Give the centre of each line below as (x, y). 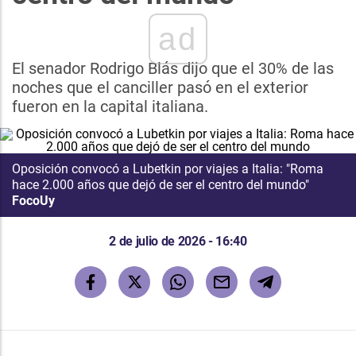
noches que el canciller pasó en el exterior (160, 87)
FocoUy (33, 201)
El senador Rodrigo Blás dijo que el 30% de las (173, 68)
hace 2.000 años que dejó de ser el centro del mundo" (161, 185)
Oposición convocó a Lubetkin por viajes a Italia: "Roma (168, 169)
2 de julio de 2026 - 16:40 (178, 241)
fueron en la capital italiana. (110, 106)
